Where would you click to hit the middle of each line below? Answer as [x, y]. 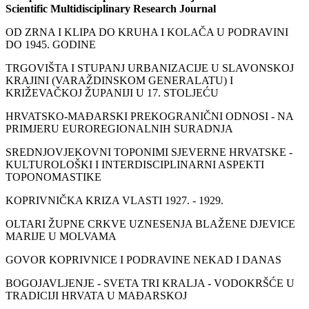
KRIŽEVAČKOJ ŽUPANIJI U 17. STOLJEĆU [112, 92]
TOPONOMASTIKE [53, 177]
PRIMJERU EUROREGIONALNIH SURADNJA [119, 128]
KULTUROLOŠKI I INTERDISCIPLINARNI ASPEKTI [135, 164]
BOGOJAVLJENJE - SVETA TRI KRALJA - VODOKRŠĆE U [150, 283]
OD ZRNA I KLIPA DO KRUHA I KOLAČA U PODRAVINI [147, 32]
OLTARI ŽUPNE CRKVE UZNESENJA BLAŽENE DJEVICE [150, 223]
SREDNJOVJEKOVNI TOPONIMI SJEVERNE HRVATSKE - [149, 152]
